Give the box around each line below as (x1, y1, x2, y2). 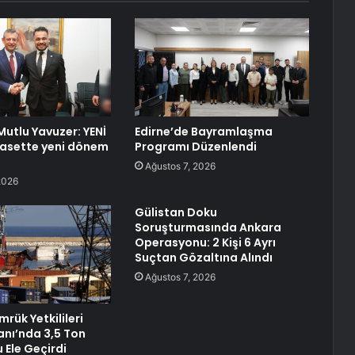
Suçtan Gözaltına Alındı (134, 250, 273, 266)
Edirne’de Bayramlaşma (134, 124, 273, 140)
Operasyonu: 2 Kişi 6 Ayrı (134, 235, 276, 251)
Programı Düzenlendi (134, 139, 257, 155)
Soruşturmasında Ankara (134, 219, 281, 236)
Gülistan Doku (134, 204, 217, 221)
